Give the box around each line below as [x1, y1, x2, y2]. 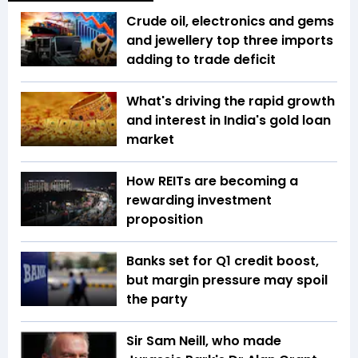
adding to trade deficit [126, 50, 276, 70]
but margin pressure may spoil [126, 271, 328, 290]
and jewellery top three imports [126, 31, 333, 50]
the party [126, 290, 188, 309]
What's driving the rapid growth [126, 92, 335, 111]
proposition [126, 210, 203, 229]
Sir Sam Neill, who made [126, 332, 281, 351]
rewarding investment [126, 191, 272, 210]
